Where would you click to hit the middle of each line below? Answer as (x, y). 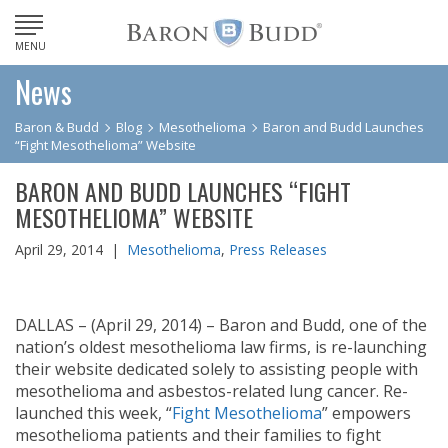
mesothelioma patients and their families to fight (198, 435)
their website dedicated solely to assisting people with (216, 369)
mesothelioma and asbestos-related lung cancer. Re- (211, 391)
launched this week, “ (93, 413)
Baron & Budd (57, 127)
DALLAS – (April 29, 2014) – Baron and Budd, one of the (221, 325)
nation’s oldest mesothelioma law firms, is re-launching (221, 347)
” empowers (366, 413)
